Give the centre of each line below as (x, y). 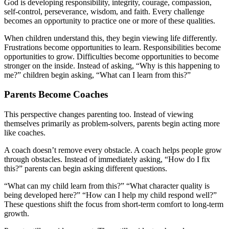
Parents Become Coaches (56, 95)
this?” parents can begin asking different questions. (86, 168)
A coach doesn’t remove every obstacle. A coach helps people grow (113, 150)
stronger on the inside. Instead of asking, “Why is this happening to (112, 65)
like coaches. (25, 132)
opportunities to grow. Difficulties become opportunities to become (111, 56)
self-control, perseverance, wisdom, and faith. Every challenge (104, 11)
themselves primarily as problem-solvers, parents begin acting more (112, 123)
